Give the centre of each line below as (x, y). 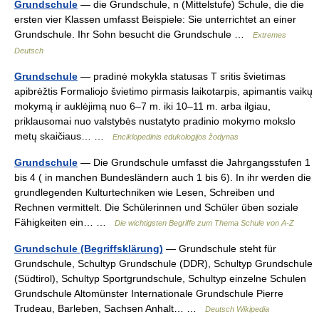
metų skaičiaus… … (63, 136)
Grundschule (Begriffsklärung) (89, 249)
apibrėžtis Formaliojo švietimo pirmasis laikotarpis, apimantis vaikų (163, 91)
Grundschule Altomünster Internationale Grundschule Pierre (149, 293)
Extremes (270, 35)
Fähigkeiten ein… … (64, 222)
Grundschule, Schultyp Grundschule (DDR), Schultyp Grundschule (163, 263)
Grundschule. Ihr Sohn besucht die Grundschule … (134, 34)
